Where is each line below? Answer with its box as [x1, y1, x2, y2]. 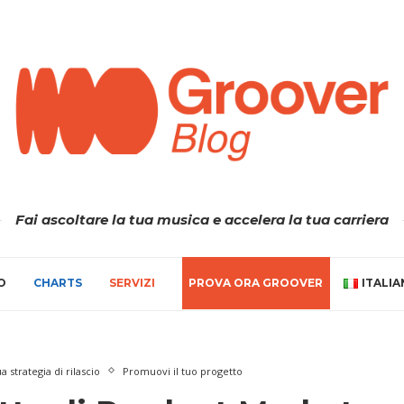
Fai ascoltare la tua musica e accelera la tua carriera [15, 210, 389, 228]
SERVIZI [109, 275, 155, 289]
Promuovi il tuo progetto [122, 363, 243, 378]
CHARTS [33, 275, 82, 289]
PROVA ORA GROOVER [188, 275, 324, 289]
